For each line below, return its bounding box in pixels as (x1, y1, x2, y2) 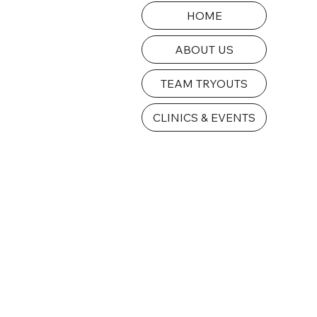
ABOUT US (175, 42, 234, 57)
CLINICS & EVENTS (153, 110, 256, 125)
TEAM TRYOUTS (161, 76, 248, 91)
